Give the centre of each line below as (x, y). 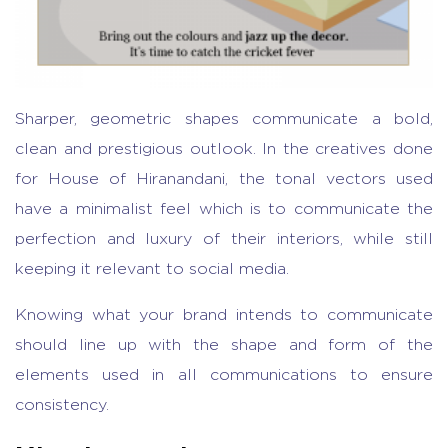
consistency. (62, 404)
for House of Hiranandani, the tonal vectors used (224, 178)
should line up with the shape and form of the (224, 344)
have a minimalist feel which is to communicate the (224, 208)
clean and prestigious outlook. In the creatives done (224, 148)
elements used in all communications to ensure (224, 374)
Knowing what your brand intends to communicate (224, 314)
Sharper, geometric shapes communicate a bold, (224, 118)
